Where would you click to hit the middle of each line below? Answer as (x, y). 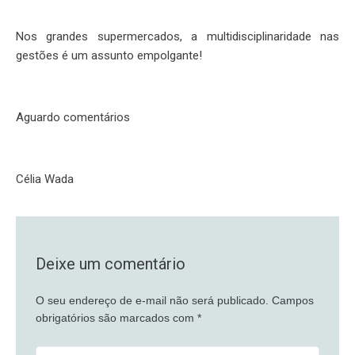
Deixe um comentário (111, 264)
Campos (293, 300)
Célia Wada (45, 179)
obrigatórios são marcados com (116, 318)
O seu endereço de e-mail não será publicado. (152, 300)
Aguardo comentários (73, 117)
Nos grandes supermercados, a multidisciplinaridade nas (177, 36)
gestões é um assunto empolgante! (109, 55)
